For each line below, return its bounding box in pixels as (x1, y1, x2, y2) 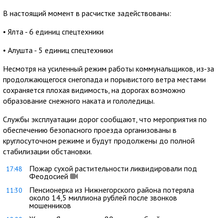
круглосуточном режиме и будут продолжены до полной (3, 136, 195, 145)
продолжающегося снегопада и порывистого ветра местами (3, 74, 206, 84)
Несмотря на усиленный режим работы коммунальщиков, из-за (3, 64, 214, 73)
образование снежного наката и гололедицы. (3, 96, 155, 106)
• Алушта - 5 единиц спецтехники (3, 45, 113, 55)
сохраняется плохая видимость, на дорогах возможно (3, 85, 185, 95)
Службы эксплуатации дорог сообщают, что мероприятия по (3, 114, 207, 124)
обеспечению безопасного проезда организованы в (3, 125, 177, 135)
